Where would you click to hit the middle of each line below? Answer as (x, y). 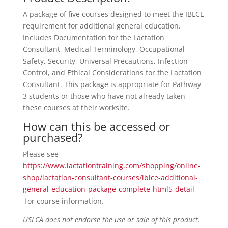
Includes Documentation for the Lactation (93, 38)
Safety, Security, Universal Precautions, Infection (105, 61)
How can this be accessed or (96, 126)
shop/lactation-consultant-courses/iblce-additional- (110, 178)
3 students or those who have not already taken (104, 96)
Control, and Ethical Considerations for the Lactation (112, 73)
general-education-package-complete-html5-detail (108, 189)
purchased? (53, 138)
